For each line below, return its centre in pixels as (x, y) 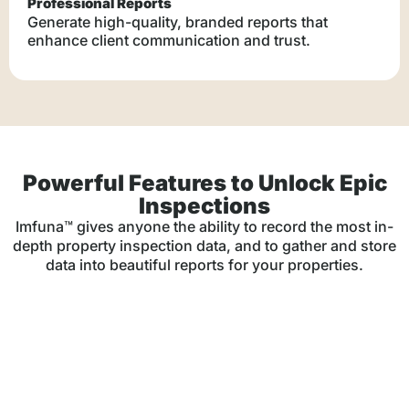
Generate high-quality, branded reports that (178, 21)
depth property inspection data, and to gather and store (204, 246)
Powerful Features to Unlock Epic (204, 184)
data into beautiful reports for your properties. (204, 265)
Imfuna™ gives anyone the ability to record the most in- (204, 227)
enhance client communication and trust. (169, 40)
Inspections (204, 206)
